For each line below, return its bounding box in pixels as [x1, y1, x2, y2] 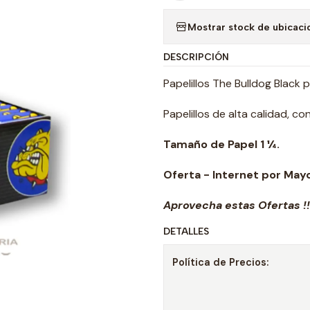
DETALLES [163, 226, 209, 237]
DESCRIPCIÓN [163, 51, 229, 62]
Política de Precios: [172, 256, 268, 268]
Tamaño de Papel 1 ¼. [163, 137, 280, 152]
